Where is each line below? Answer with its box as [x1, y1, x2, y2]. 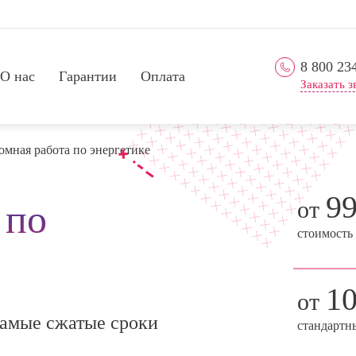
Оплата [141, 68, 185, 84]
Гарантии [59, 68, 117, 84]
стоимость [297, 226, 353, 240]
